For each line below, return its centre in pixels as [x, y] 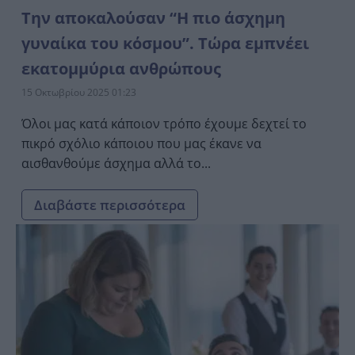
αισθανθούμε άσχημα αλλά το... [116, 163]
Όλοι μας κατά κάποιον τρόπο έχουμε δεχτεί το [164, 123]
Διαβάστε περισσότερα [110, 204]
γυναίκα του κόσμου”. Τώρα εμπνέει [165, 43]
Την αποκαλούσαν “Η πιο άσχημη [153, 17]
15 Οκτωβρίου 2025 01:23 [79, 92]
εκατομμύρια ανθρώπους [121, 68]
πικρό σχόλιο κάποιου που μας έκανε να [141, 143]
